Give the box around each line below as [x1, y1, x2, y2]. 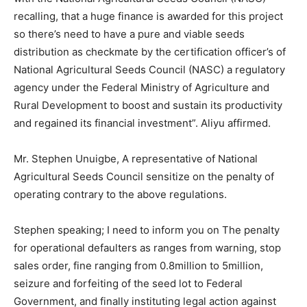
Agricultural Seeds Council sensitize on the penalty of [14, 170, 274, 184]
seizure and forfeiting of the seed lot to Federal [14, 277, 243, 291]
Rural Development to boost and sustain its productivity [14, 99, 282, 112]
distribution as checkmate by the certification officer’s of [14, 45, 286, 59]
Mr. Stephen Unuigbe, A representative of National [14, 152, 258, 166]
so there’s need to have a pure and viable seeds [14, 27, 245, 41]
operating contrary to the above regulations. [14, 188, 227, 201]
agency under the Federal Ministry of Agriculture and [14, 81, 269, 95]
